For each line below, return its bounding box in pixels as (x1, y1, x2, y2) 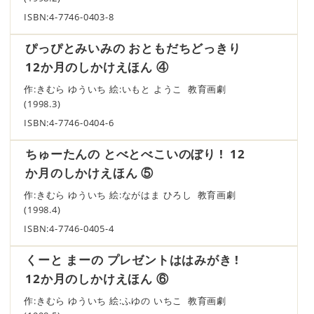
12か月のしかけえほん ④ (25, 58, 169, 75)
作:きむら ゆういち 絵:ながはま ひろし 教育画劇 (24, 189, 246, 201)
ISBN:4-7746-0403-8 (24, 11, 114, 23)
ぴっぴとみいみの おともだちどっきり (25, 39, 245, 56)
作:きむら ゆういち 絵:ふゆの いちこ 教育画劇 (24, 294, 236, 307)
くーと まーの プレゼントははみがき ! (25, 251, 243, 268)
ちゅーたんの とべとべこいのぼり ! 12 (25, 145, 245, 162)
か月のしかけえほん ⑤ (25, 164, 154, 181)
